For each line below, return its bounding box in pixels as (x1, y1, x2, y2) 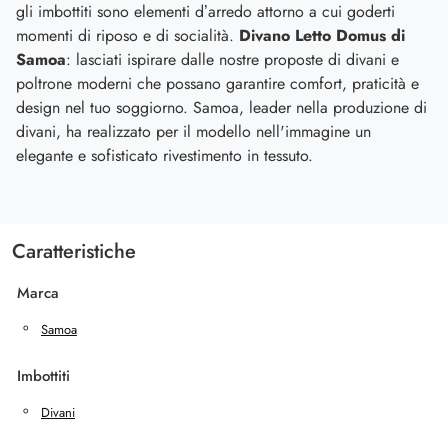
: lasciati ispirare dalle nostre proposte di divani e (66, 48, 399, 72)
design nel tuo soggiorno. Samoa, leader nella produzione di (16, 96, 427, 120)
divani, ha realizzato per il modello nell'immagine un (16, 120, 371, 144)
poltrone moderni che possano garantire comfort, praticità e (16, 72, 419, 96)
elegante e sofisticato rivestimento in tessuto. (16, 144, 313, 168)
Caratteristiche (12, 237, 136, 267)
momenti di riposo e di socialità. (16, 24, 239, 48)
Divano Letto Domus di (239, 24, 405, 48)
